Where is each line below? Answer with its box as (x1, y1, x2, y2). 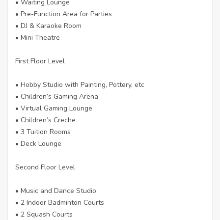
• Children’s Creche (15, 115, 76, 125)
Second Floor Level (15, 162, 75, 172)
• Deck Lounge (15, 138, 61, 148)
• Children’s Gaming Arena (15, 91, 98, 101)
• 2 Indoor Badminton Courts (15, 197, 104, 207)
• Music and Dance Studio (15, 186, 96, 195)
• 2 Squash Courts (15, 209, 73, 219)
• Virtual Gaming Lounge (15, 103, 92, 113)
